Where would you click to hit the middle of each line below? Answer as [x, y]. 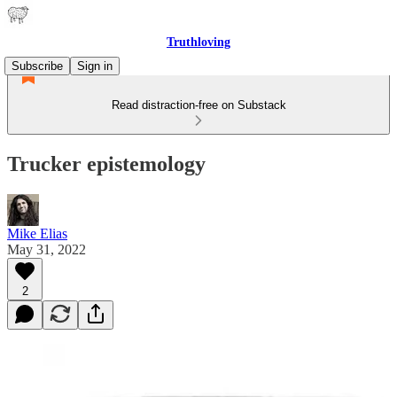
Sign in [95, 66]
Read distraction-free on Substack [198, 105]
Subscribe [37, 66]
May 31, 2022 [47, 249]
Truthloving [198, 42]
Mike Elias [37, 233]
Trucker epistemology [106, 163]
